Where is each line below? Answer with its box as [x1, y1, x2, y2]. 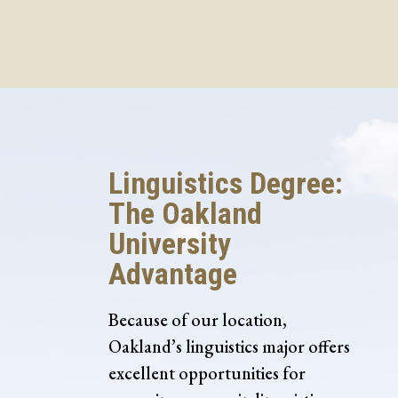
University [108, 226, 231, 262]
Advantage [108, 256, 237, 292]
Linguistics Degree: [108, 165, 343, 202]
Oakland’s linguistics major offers [108, 335, 350, 359]
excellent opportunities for [108, 362, 306, 386]
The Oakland [108, 195, 262, 232]
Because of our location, [108, 308, 287, 332]
